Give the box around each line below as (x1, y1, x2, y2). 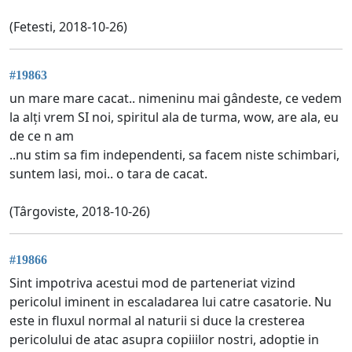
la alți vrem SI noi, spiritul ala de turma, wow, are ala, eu (9, 108, 339, 126)
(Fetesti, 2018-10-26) (9, 17, 127, 35)
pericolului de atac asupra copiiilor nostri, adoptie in (9, 331, 319, 349)
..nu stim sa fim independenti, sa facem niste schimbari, (9, 146, 339, 163)
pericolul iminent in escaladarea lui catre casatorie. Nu (9, 293, 332, 311)
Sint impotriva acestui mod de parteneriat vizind (9, 274, 295, 292)
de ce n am (9, 127, 74, 145)
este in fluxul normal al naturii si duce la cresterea (9, 312, 305, 330)
